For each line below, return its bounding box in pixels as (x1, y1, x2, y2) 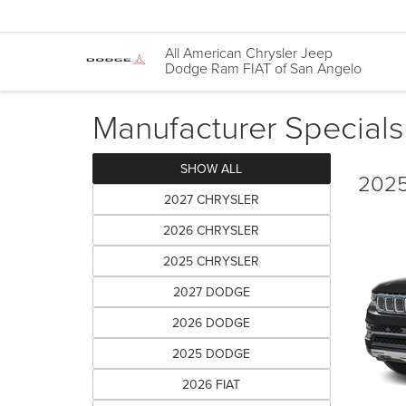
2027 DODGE (172, 283, 250, 301)
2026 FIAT (182, 375, 241, 393)
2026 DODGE (172, 314, 251, 332)
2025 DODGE (172, 344, 251, 362)
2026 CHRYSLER (163, 221, 260, 239)
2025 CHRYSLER (163, 252, 260, 270)
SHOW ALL (180, 159, 243, 178)
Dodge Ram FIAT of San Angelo (165, 58, 362, 79)
